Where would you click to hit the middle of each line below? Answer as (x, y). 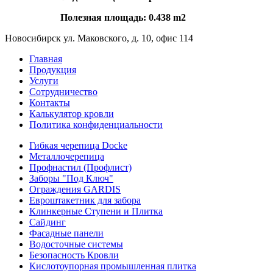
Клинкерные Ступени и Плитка (96, 211)
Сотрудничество (63, 91)
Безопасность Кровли (74, 255)
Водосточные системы (76, 244)
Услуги (44, 80)
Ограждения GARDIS (75, 189)
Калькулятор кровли (72, 113)
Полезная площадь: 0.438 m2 (123, 17)
